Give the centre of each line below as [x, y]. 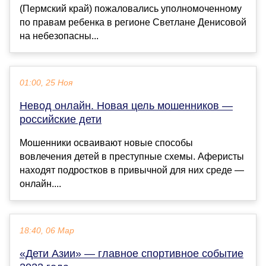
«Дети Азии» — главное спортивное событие [132, 253]
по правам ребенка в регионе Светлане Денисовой [133, 22]
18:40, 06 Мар [47, 230]
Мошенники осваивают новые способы [106, 142]
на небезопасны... [59, 36]
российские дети [61, 119]
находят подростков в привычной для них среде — [132, 170]
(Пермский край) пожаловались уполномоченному [131, 8]
